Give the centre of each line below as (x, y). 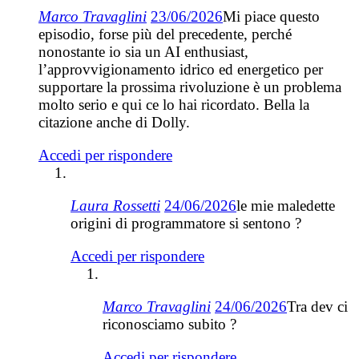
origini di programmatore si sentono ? (186, 223)
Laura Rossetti (115, 205)
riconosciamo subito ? (169, 324)
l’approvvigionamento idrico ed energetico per (181, 69)
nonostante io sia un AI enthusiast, (143, 51)
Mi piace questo (271, 16)
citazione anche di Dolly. (114, 122)
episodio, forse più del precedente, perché (165, 34)
